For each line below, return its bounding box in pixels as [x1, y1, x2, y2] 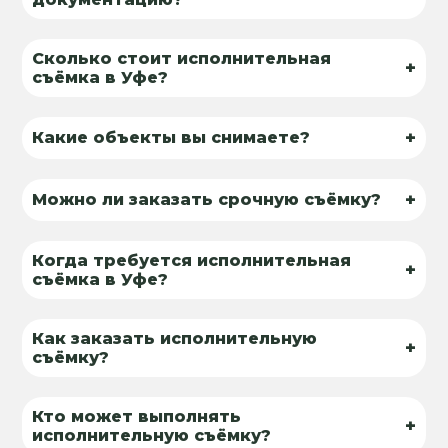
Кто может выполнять [32, 406, 242, 426]
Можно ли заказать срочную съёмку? [32, 190, 382, 210]
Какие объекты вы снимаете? [32, 128, 311, 148]
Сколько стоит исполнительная [32, 48, 332, 68]
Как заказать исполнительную [32, 328, 318, 348]
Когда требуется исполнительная [32, 250, 352, 270]
